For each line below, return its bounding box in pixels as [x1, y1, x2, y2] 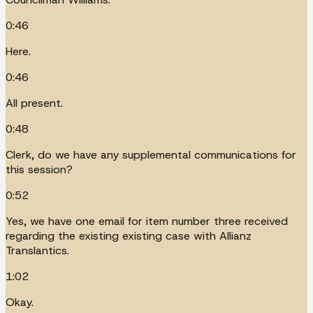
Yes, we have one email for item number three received [6, 213, 288, 228]
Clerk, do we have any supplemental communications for [6, 147, 296, 162]
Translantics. [6, 242, 69, 258]
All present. [6, 95, 63, 110]
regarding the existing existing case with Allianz [6, 228, 252, 243]
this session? [6, 161, 73, 177]
